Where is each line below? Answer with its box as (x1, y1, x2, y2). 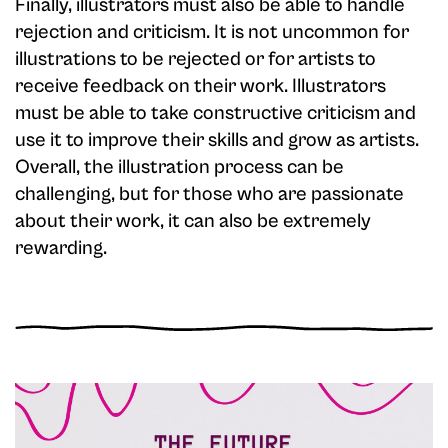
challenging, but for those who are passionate (15, 183, 404, 206)
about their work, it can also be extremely (15, 210, 371, 233)
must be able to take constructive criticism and (15, 102, 416, 125)
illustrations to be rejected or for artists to (15, 48, 376, 71)
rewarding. (15, 237, 107, 260)
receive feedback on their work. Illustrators (15, 75, 386, 98)
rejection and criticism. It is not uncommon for (15, 21, 409, 44)
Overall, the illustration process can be (15, 156, 344, 179)
